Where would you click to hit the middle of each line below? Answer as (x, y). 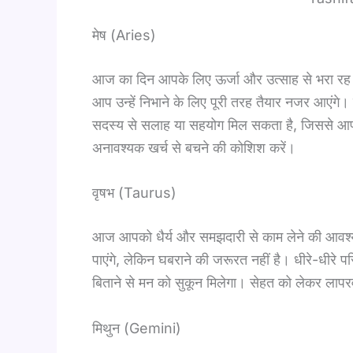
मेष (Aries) (124, 35)
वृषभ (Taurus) (134, 193)
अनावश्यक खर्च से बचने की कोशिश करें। (194, 147)
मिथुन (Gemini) (137, 329)
